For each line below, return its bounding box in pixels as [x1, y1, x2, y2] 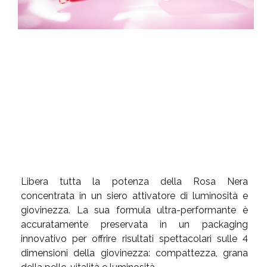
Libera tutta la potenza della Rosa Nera [21, 176, 248, 188]
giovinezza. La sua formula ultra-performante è [21, 204, 248, 216]
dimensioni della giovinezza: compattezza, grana [21, 247, 248, 259]
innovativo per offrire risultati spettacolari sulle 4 [21, 233, 248, 245]
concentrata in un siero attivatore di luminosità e [21, 190, 248, 202]
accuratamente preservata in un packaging [21, 219, 248, 231]
